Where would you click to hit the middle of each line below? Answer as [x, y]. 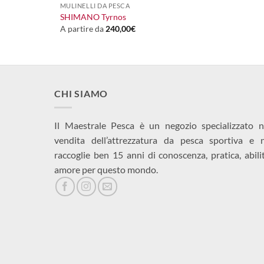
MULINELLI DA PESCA [95, 6]
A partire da [82, 28]
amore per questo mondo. [106, 170]
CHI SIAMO [81, 93]
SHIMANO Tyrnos [93, 17]
